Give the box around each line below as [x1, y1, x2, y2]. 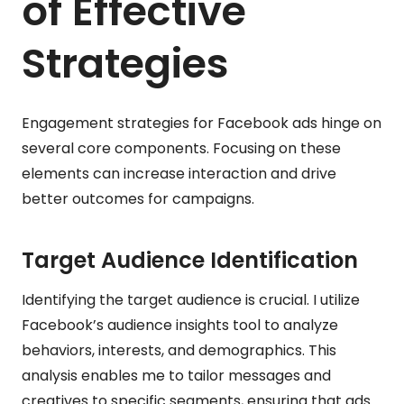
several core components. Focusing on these [22, 137, 341, 159]
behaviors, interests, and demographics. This [22, 339, 336, 361]
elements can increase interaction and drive [22, 162, 336, 184]
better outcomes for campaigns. [22, 188, 254, 209]
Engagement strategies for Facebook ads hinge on [22, 112, 381, 133]
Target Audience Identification [22, 244, 358, 275]
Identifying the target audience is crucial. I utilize [22, 289, 360, 310]
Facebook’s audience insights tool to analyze [22, 314, 338, 335]
